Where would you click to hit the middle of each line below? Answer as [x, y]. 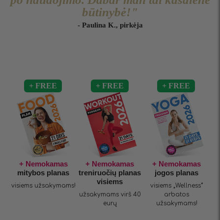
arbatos [177, 194]
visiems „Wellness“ [177, 185]
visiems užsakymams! [43, 185]
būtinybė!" [110, 12]
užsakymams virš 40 [110, 194]
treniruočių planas [110, 172]
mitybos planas [43, 172]
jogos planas [177, 172]
